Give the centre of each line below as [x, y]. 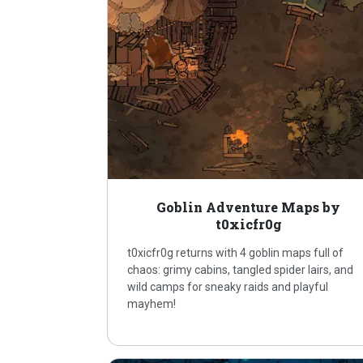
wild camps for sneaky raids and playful [228, 287]
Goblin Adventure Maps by [249, 207]
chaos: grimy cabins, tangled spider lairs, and [241, 270]
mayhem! [152, 304]
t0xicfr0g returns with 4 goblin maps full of [236, 253]
